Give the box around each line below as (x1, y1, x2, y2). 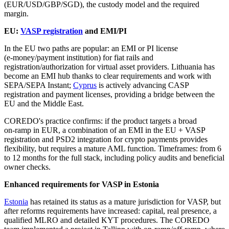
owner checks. (4, 163, 51, 172)
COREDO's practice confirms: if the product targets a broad (4, 117, 197, 126)
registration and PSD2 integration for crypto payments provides (4, 135, 208, 144)
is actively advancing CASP (97, 81, 189, 90)
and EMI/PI (83, 27, 127, 36)
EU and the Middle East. (4, 99, 84, 108)
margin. (4, 9, 29, 18)
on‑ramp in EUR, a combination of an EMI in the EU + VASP (4, 126, 205, 135)
